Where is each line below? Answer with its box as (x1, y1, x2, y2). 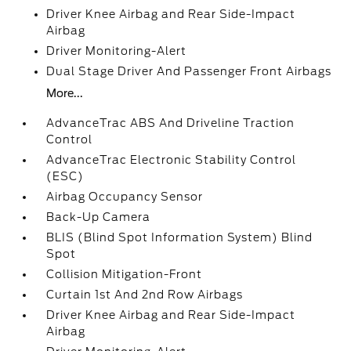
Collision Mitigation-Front (46, 268, 203, 280)
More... (46, 87, 84, 100)
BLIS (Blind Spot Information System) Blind (46, 231, 313, 244)
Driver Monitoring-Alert (46, 45, 187, 57)
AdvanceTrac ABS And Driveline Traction (46, 117, 295, 129)
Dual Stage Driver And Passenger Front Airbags (46, 65, 332, 78)
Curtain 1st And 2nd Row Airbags (46, 288, 244, 301)
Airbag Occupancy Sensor (46, 190, 204, 203)
